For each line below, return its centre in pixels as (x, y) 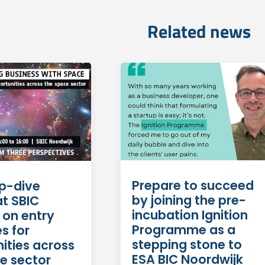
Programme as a (183, 230)
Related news (199, 32)
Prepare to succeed (193, 186)
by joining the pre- (189, 201)
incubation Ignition (190, 215)
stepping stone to (187, 245)
